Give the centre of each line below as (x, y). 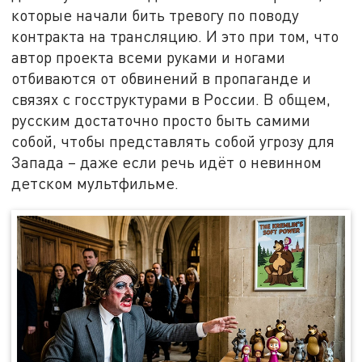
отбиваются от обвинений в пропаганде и (162, 78)
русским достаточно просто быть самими (161, 120)
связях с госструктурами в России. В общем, (171, 99)
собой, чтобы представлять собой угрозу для (173, 141)
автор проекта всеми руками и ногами (149, 57)
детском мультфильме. (95, 183)
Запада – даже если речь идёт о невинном (167, 162)
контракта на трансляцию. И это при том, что (175, 36)
